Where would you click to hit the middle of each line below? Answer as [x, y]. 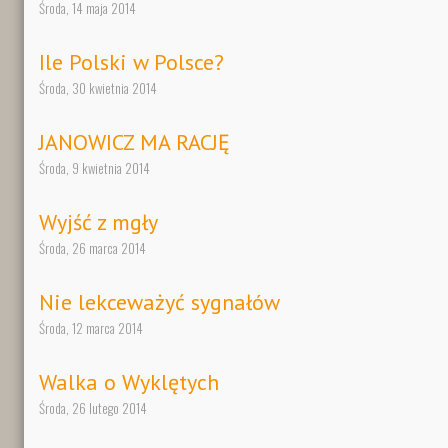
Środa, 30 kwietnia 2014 [98, 88]
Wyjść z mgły [98, 222]
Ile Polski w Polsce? [131, 62]
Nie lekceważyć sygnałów [159, 302]
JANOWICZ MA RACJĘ [134, 142]
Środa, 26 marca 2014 [92, 248]
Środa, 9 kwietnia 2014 [94, 168]
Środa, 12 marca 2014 [91, 328]
